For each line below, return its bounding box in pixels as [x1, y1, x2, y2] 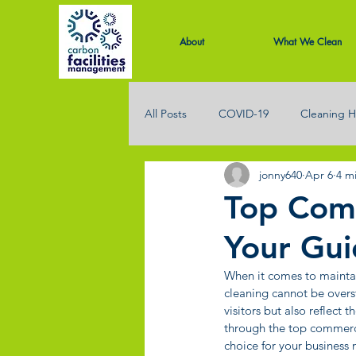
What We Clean [273, 35, 342, 48]
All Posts [145, 106, 187, 121]
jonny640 [259, 167, 302, 182]
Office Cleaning [176, 169, 254, 184]
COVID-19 [219, 106, 269, 121]
